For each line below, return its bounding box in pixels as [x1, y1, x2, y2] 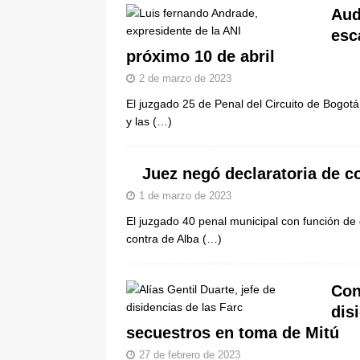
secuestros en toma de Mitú [126, 323, 339, 342]
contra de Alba [126, 231, 202, 245]
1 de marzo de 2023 [139, 189, 231, 202]
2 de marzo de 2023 [139, 72, 231, 84]
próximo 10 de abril [126, 47, 275, 65]
